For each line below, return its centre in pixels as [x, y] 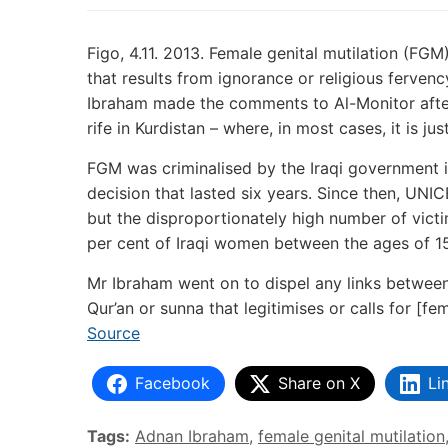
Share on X [319, 383]
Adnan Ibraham [192, 436]
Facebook [172, 383]
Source [113, 333]
